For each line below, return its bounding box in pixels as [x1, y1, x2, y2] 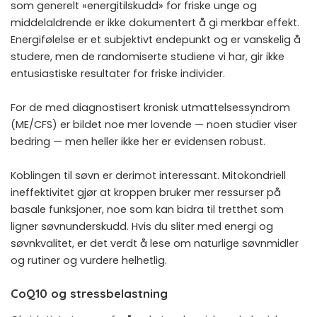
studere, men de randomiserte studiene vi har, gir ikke [11, 49, 284, 64]
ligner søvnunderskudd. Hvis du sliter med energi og [11, 219, 273, 234]
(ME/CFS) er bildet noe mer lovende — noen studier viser [11, 117, 297, 132]
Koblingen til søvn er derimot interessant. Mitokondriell [11, 168, 286, 183]
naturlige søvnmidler [194, 236, 299, 250]
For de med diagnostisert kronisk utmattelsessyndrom [11, 100, 290, 115]
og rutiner [11, 253, 60, 267]
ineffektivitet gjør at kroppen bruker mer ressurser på [11, 185, 281, 200]
